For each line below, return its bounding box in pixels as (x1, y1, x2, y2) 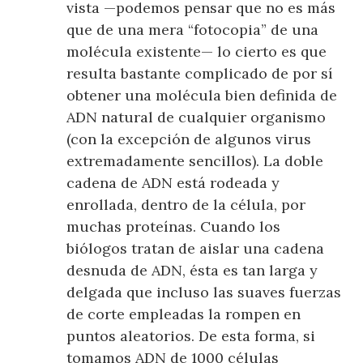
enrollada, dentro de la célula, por (66, 195, 306, 215)
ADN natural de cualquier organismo (66, 108, 327, 127)
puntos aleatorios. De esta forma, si (66, 327, 316, 346)
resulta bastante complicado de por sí (66, 64, 334, 83)
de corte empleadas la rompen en (66, 305, 301, 324)
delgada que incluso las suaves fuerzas (66, 283, 342, 302)
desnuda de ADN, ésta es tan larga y (66, 261, 318, 280)
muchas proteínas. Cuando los (66, 217, 281, 237)
